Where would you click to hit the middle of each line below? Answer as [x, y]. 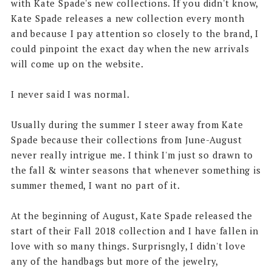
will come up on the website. [78, 63]
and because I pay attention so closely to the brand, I [135, 33]
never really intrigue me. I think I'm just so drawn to [132, 155]
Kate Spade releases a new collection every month [127, 18]
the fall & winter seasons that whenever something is [136, 170]
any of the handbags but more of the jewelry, [114, 261]
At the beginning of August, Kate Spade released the [131, 215]
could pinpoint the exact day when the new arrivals [130, 48]
